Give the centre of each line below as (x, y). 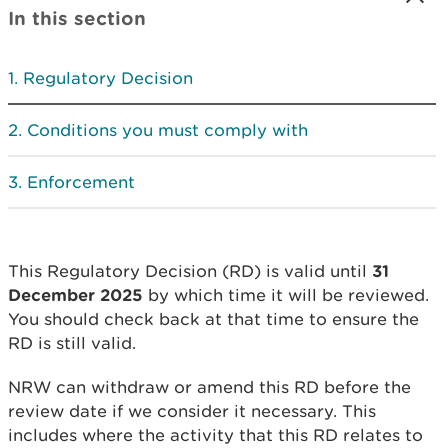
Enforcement (81, 182)
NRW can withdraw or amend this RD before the (209, 387)
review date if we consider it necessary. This (192, 411)
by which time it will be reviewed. (286, 295)
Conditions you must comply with (167, 130)
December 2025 (75, 294)
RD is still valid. (72, 343)
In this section (77, 18)
